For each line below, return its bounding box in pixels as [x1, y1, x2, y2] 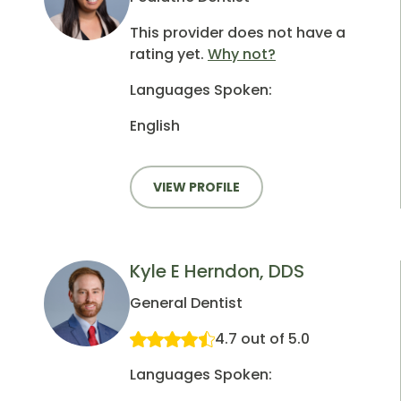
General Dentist [130, 293, 243, 314]
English [130, 115, 180, 136]
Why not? [208, 43, 276, 64]
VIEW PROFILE [153, 177, 240, 196]
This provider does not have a [130, 21, 346, 43]
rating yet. [130, 43, 208, 64]
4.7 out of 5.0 [215, 328, 310, 350]
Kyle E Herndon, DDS [130, 259, 304, 285]
